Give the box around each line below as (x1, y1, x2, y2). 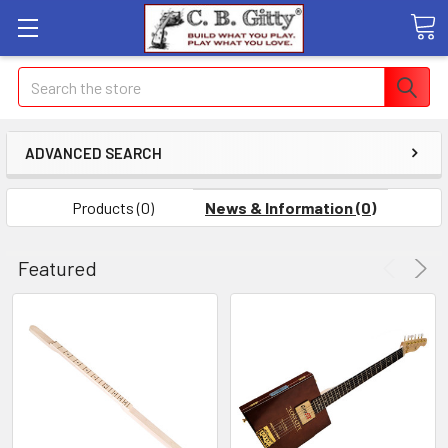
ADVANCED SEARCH (25, 144, 162, 162)
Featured (18, 256, 97, 280)
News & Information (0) (205, 198, 376, 217)
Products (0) (72, 198, 154, 217)
